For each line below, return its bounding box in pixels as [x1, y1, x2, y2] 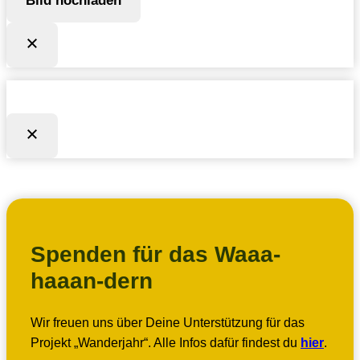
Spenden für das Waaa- [31, 241, 280, 267]
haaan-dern [31, 268, 153, 293]
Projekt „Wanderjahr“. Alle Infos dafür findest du [31, 336, 301, 350]
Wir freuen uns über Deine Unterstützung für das [31, 316, 305, 330]
